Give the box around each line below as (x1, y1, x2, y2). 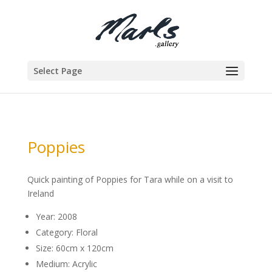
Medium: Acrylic (35, 258, 97, 270)
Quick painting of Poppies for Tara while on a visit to (27, 174, 233, 185)
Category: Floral (35, 226, 98, 238)
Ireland (27, 188, 54, 199)
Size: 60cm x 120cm (35, 242, 114, 254)
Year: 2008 (35, 211, 77, 222)
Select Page (33, 65, 82, 76)
